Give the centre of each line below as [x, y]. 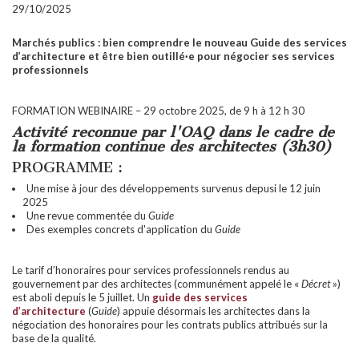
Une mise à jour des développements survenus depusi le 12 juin [173, 188]
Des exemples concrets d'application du [121, 229]
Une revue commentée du [87, 215]
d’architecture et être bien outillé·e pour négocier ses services [173, 56]
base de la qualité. [54, 338]
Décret [316, 283]
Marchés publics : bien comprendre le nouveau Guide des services [179, 42]
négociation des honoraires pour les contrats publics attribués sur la [170, 324]
